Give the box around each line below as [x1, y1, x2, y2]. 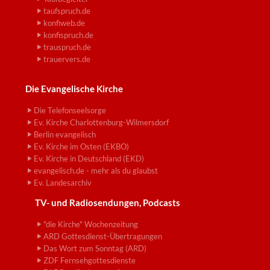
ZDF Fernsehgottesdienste [43, 256, 136, 266]
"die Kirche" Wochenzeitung [43, 219, 138, 230]
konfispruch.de [43, 30, 93, 40]
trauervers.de [43, 54, 90, 64]
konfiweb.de [43, 18, 85, 28]
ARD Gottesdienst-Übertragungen [43, 231, 162, 242]
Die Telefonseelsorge [34, 105, 106, 116]
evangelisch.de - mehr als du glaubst [34, 166, 158, 176]
